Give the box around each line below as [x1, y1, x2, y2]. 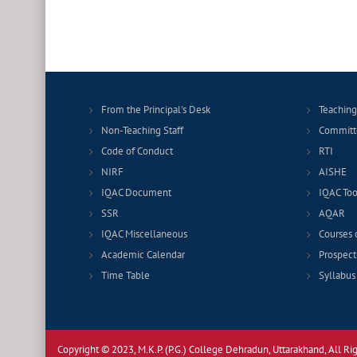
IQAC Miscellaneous [101, 226, 187, 241]
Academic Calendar [101, 247, 185, 261]
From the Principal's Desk [101, 102, 210, 116]
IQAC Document [101, 185, 171, 199]
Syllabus [318, 268, 355, 282]
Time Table [101, 268, 150, 282]
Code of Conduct [101, 143, 173, 158]
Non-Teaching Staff [101, 123, 183, 137]
